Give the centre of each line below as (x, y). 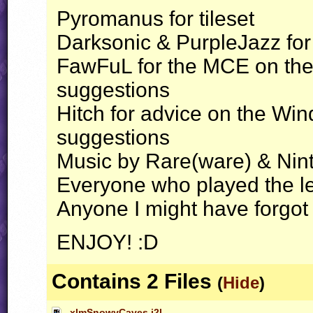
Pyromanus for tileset (155, 19)
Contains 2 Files (132, 282)
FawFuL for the (130, 66)
